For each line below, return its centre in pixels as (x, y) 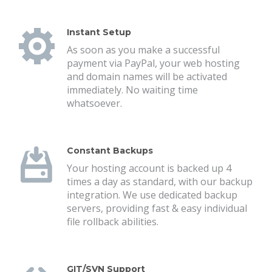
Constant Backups (110, 151)
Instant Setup (99, 32)
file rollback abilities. (113, 222)
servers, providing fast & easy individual (157, 208)
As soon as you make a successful (143, 50)
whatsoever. (94, 103)
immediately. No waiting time (132, 90)
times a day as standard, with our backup (160, 182)
